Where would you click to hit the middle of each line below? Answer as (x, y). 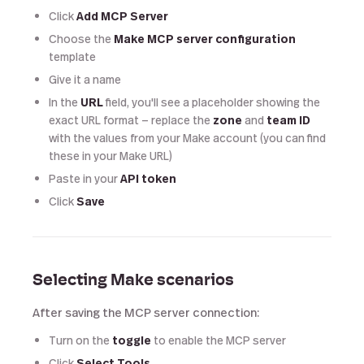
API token (148, 178)
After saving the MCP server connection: (146, 312)
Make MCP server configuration (205, 39)
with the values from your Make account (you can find (187, 138)
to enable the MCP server (219, 340)
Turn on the (80, 340)
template (72, 56)
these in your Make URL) (110, 156)
